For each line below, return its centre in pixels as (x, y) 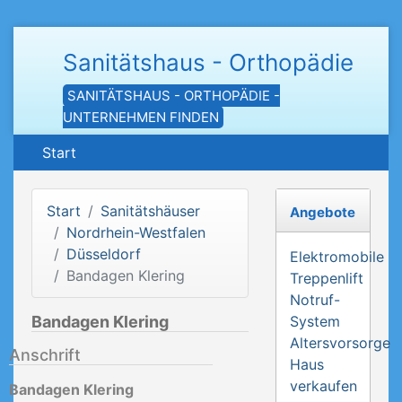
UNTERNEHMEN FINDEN (141, 117)
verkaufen (323, 386)
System (315, 321)
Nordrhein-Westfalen (136, 232)
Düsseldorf (104, 254)
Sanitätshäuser (150, 211)
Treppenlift (326, 278)
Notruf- (315, 300)
